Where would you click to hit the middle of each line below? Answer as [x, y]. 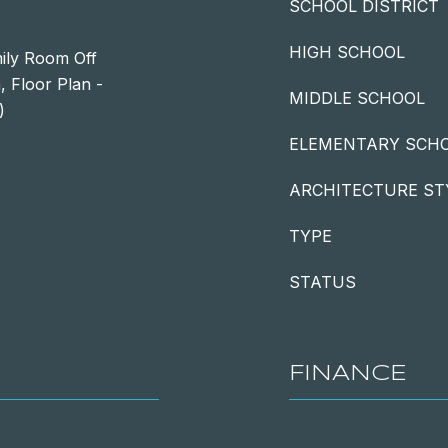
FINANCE [348, 374]
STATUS [322, 282]
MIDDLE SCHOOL [357, 98]
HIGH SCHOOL [347, 52]
